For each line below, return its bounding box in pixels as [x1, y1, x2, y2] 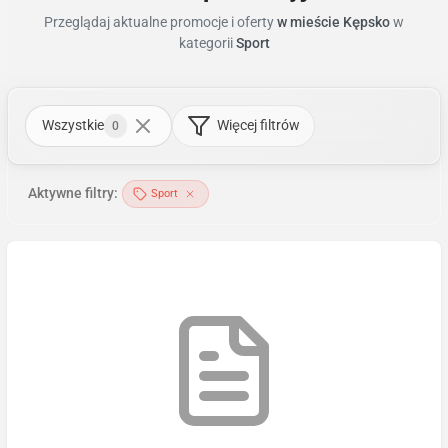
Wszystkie [42, 117, 104, 133]
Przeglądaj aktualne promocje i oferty [44, 14, 274, 30]
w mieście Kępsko [274, 14, 390, 30]
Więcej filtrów [217, 117, 300, 133]
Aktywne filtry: [28, 185, 118, 201]
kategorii [178, 35, 233, 51]
